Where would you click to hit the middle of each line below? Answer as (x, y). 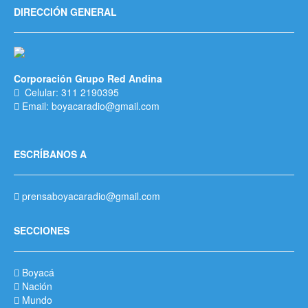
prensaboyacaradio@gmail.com (90, 196)
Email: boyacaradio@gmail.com (89, 106)
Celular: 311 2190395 (69, 92)
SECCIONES (42, 230)
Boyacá (38, 272)
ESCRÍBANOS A (50, 154)
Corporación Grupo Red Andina (88, 78)
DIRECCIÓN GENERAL (65, 11)
